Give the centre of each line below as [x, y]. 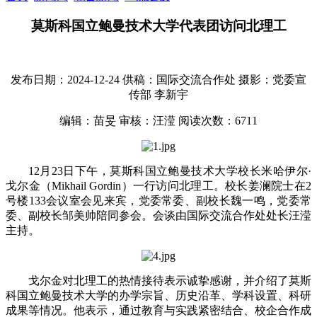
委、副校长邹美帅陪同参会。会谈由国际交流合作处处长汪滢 [158, 215]
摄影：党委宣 [272, 79]
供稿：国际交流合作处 [179, 79]
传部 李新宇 [158, 94]
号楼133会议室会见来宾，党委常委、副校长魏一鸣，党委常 [158, 200]
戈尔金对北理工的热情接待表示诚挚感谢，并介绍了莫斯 [170, 280]
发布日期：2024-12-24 [65, 79]
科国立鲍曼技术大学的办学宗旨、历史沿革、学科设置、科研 [158, 295]
